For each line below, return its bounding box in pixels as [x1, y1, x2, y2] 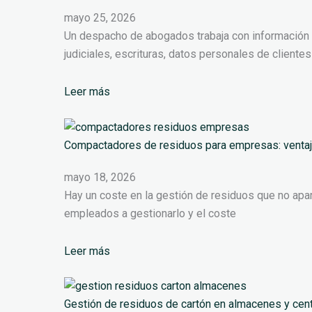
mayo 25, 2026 [64, 10, 136, 24]
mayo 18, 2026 [64, 170, 136, 184]
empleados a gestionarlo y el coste [64, 206, 236, 220]
